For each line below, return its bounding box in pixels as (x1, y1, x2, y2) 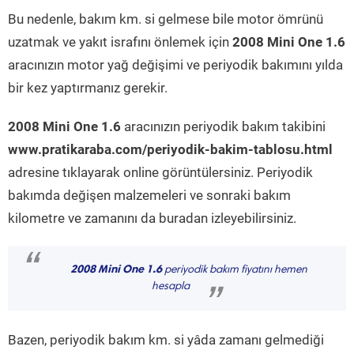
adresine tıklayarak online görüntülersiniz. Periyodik (8, 164, 313, 180)
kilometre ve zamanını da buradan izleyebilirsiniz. (8, 210, 296, 226)
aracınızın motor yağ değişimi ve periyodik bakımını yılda (8, 57, 343, 73)
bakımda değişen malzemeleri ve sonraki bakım (8, 187, 291, 203)
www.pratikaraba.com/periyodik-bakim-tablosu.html (8, 141, 333, 157)
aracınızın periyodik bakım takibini (121, 119, 326, 134)
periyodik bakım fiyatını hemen (162, 265, 307, 276)
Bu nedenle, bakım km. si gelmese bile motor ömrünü (8, 11, 323, 27)
